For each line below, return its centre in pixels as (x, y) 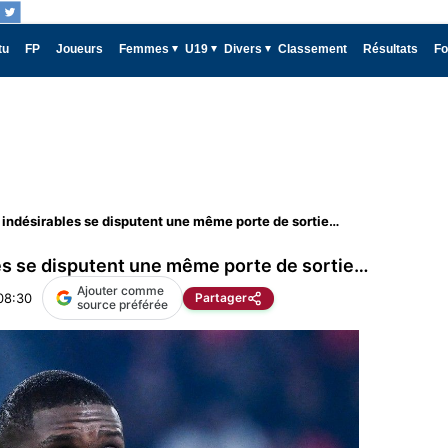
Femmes (144, 49)
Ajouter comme (120, 290)
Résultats (390, 49)
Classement (312, 49)
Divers (243, 49)
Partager (221, 297)
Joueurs (79, 49)
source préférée (122, 304)
